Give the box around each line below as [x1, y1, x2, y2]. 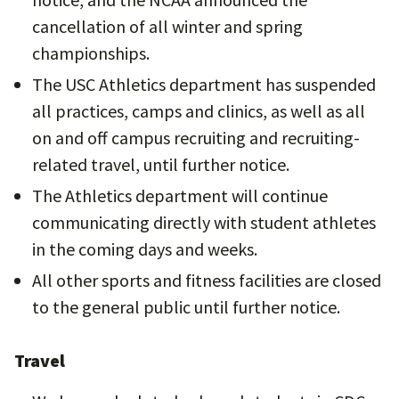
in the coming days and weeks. [32, 238, 257, 260]
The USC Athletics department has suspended [32, 73, 376, 95]
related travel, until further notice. [32, 153, 289, 175]
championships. [32, 42, 150, 64]
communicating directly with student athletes [32, 211, 376, 233]
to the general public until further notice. [32, 296, 340, 318]
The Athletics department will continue [32, 184, 328, 207]
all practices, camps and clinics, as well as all [32, 100, 365, 122]
